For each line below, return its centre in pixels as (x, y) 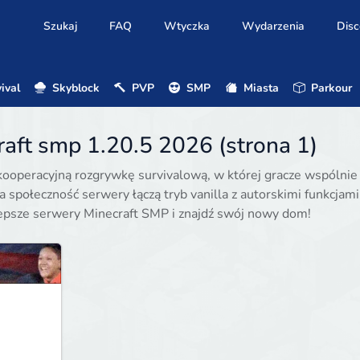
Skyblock (74, 88)
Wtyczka (187, 26)
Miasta (259, 88)
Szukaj (61, 26)
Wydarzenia (274, 26)
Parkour (330, 88)
